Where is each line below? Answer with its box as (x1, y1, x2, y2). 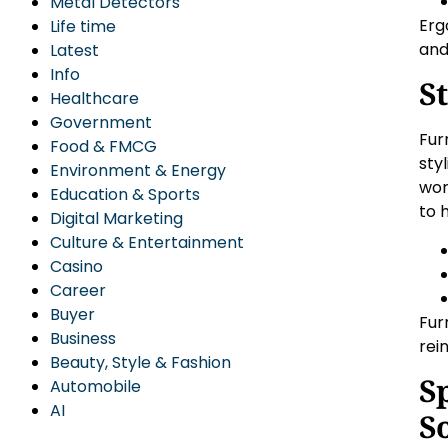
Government (50, 111, 152, 134)
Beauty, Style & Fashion (50, 351, 231, 374)
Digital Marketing (50, 207, 183, 230)
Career (50, 279, 106, 302)
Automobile (50, 375, 141, 398)
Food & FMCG (50, 135, 157, 158)
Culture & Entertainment (50, 231, 244, 254)
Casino (50, 255, 103, 278)
